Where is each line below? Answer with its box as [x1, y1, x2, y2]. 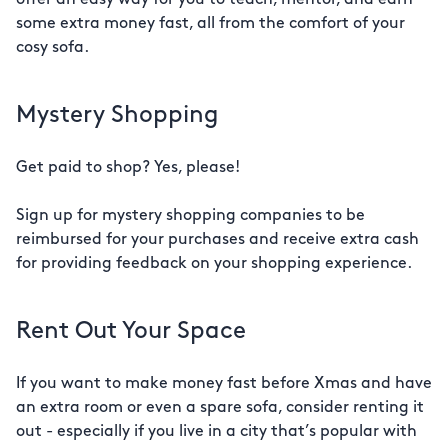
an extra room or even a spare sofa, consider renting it [16, 400, 424, 416]
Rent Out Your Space [16, 320, 246, 344]
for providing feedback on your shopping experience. [16, 256, 412, 272]
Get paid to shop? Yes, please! [16, 160, 240, 176]
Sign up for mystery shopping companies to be [16, 208, 365, 224]
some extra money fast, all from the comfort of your [16, 16, 405, 32]
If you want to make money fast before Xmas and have [16, 376, 432, 392]
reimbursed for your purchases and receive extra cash [16, 232, 419, 248]
